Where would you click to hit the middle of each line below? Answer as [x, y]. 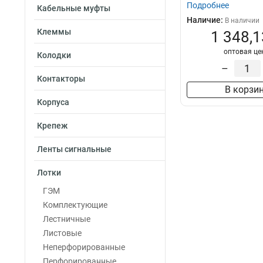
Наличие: [206, 20]
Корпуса [53, 102]
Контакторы [61, 79]
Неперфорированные [84, 247]
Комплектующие [75, 205]
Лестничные [67, 219]
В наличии [242, 21]
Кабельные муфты [74, 8]
